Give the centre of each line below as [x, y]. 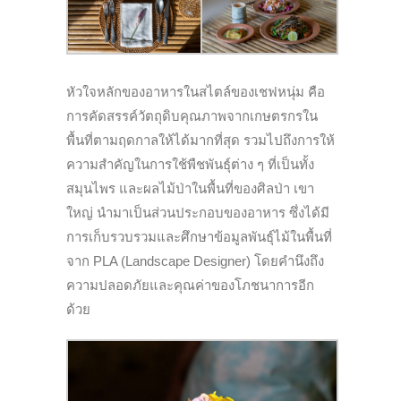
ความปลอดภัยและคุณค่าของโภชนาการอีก [190, 285]
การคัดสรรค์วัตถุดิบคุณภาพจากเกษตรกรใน [192, 115]
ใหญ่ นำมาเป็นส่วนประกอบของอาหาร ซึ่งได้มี [198, 212]
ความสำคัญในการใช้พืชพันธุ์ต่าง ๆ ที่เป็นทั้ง [190, 164]
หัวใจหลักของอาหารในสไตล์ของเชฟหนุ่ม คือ [196, 91]
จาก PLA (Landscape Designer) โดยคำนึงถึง [195, 260]
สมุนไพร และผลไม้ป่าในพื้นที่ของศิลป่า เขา [190, 188]
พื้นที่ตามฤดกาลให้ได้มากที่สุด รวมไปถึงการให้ [200, 140]
